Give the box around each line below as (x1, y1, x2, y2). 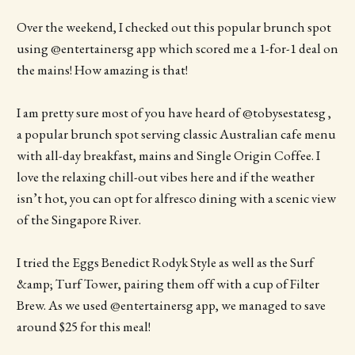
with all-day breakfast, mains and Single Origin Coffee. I (16, 147, 320, 165)
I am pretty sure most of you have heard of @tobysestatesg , (16, 104, 331, 122)
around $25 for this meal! (16, 318, 151, 336)
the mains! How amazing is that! (16, 60, 188, 78)
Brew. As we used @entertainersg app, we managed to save (16, 296, 326, 315)
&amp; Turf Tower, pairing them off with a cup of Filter (16, 275, 319, 293)
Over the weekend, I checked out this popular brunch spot (16, 17, 331, 36)
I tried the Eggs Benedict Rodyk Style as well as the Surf (16, 254, 314, 272)
